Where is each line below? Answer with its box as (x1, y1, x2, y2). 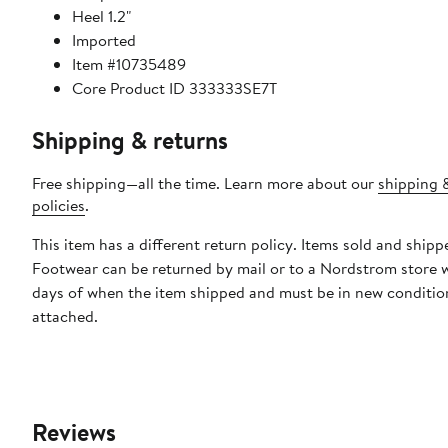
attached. (32, 305, 98, 328)
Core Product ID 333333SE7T (72, 77, 277, 100)
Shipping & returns (32, 123, 228, 158)
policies (32, 194, 85, 217)
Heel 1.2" (72, 5, 131, 28)
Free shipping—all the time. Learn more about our (32, 172, 378, 195)
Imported (72, 29, 136, 52)
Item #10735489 (72, 53, 186, 76)
